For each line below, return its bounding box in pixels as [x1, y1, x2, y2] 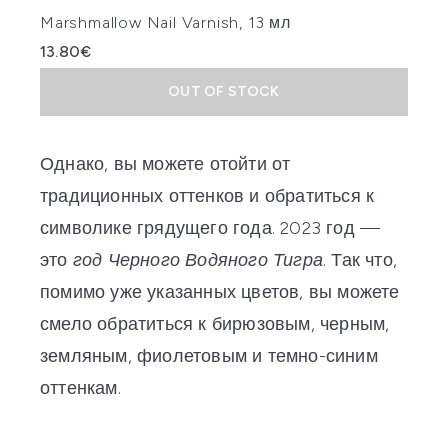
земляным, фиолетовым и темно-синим [40, 345, 378, 368]
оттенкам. [40, 377, 121, 400]
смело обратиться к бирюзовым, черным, [40, 313, 390, 336]
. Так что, [323, 249, 398, 272]
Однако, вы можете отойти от [40, 153, 291, 176]
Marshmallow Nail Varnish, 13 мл [40, 13, 291, 33]
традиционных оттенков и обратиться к [40, 185, 375, 208]
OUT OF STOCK [168, 83, 280, 101]
